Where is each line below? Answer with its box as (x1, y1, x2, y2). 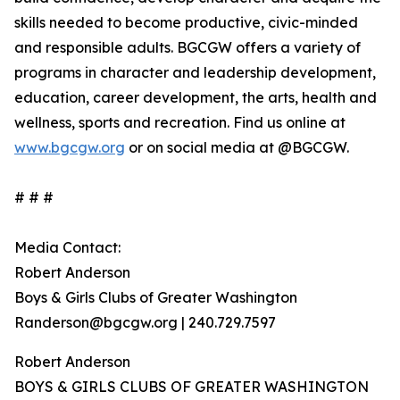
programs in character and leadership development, (14, 63, 376, 82)
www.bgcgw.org (14, 138, 125, 157)
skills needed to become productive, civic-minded (14, 13, 358, 32)
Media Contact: (14, 238, 121, 257)
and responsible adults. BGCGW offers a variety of (14, 38, 361, 57)
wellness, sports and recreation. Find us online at (14, 113, 346, 132)
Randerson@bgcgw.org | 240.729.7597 (14, 313, 276, 332)
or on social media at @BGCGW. (125, 138, 349, 157)
